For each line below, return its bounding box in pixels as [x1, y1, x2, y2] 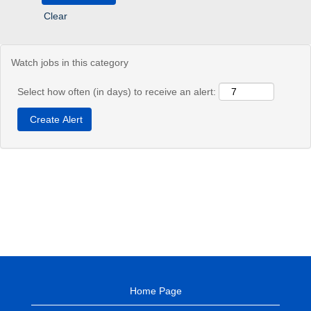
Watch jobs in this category [11, 57, 128, 68]
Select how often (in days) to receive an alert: [17, 86, 216, 97]
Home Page [129, 285, 182, 296]
